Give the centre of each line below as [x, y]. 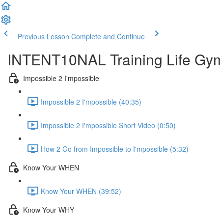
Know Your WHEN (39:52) [81, 191]
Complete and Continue [108, 36]
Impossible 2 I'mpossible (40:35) [91, 101]
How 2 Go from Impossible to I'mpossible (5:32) [115, 149]
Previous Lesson [43, 36]
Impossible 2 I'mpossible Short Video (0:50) [108, 125]
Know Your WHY [49, 209]
